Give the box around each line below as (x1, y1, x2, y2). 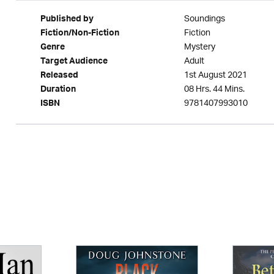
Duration (40, 82, 76, 99)
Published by (40, 12, 94, 29)
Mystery (183, 38, 215, 57)
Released (40, 68, 78, 85)
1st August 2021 (183, 66, 247, 85)
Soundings (183, 10, 225, 29)
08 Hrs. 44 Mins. (183, 80, 245, 99)
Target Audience (40, 54, 108, 71)
